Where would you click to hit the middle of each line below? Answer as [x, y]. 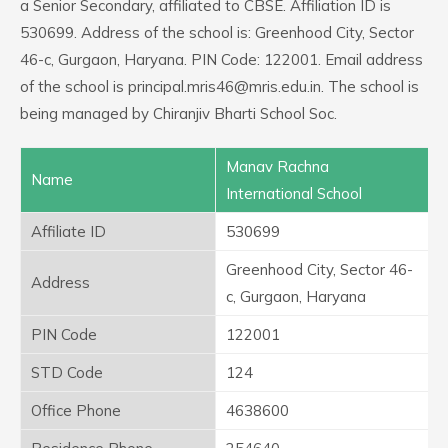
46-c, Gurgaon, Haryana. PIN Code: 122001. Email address [221, 59]
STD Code [67, 372]
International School [294, 193]
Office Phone [76, 410]
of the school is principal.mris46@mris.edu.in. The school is [219, 86]
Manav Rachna [277, 166]
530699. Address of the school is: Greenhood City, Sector [217, 32]
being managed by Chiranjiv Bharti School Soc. [178, 113]
